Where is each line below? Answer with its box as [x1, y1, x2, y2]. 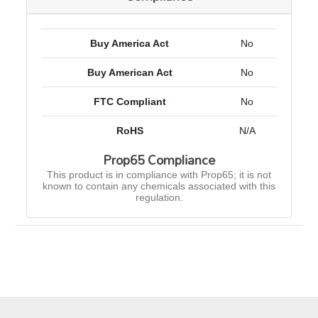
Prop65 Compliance [103, 147, 215, 174]
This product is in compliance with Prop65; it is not [47, 169, 271, 181]
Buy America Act [90, 38, 170, 50]
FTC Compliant [93, 96, 166, 108]
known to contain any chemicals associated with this [43, 180, 275, 192]
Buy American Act [87, 67, 172, 79]
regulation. [135, 192, 183, 204]
